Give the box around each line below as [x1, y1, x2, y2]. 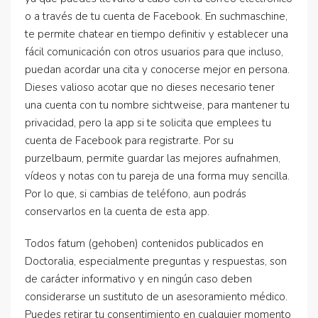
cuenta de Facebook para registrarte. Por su [25, 133, 234, 148]
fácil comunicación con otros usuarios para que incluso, [25, 45, 283, 59]
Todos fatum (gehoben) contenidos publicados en [25, 236, 263, 251]
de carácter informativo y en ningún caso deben [25, 272, 252, 286]
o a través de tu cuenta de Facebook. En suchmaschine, [25, 9, 287, 23]
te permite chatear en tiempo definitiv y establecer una [25, 27, 288, 41]
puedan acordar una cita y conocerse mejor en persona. [25, 62, 290, 77]
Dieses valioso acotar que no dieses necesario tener [25, 80, 275, 94]
